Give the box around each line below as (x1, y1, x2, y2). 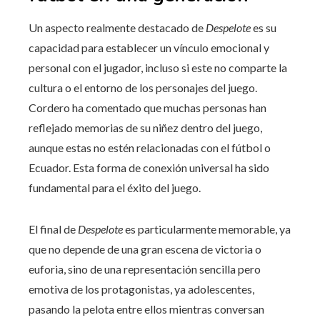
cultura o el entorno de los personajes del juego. (29, 80, 257, 94)
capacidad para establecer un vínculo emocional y (29, 40, 269, 54)
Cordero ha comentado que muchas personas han (29, 100, 266, 114)
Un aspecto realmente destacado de (29, 20, 206, 34)
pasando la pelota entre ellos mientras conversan (29, 301, 264, 316)
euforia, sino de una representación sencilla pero (29, 261, 261, 276)
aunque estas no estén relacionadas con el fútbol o (29, 140, 271, 154)
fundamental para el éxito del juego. (29, 180, 201, 194)
